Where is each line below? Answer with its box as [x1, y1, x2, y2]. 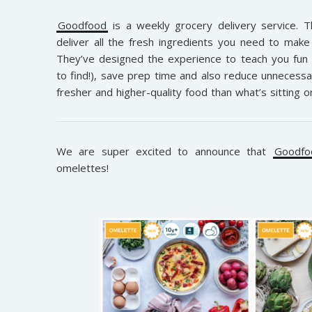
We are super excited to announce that [56, 143, 273, 158]
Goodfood [57, 17, 107, 32]
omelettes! [56, 160, 109, 175]
